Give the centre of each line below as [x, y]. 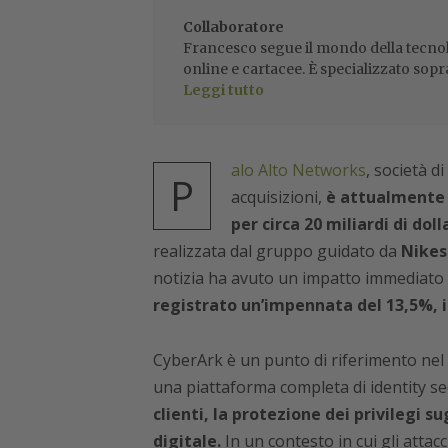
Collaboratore [233, 27]
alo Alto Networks [298, 170]
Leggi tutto [223, 90]
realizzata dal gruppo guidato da [276, 251]
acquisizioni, [278, 197]
